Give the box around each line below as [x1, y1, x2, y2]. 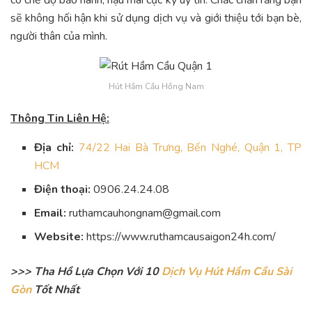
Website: [34, 228, 84, 244]
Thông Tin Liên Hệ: [10, 110, 109, 126]
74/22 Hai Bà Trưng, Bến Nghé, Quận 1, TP [78, 139, 302, 155]
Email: [34, 205, 67, 221]
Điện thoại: [34, 181, 91, 197]
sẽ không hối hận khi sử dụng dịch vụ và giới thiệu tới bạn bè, [10, 10, 302, 26]
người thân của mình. [10, 28, 107, 44]
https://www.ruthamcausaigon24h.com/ [84, 228, 276, 244]
